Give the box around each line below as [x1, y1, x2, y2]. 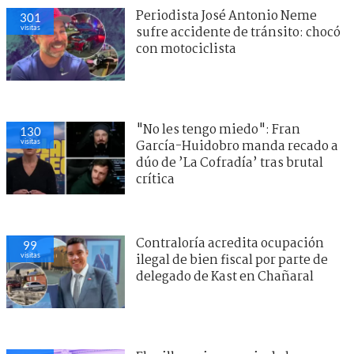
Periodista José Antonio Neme [136, 6, 317, 26]
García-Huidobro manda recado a [136, 136, 338, 156]
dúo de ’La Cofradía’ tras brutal [136, 153, 323, 173]
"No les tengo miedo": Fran [136, 119, 300, 140]
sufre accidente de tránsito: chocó [136, 22, 341, 43]
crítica [136, 169, 175, 190]
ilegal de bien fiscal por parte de [136, 250, 328, 270]
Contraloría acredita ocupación [136, 233, 324, 254]
